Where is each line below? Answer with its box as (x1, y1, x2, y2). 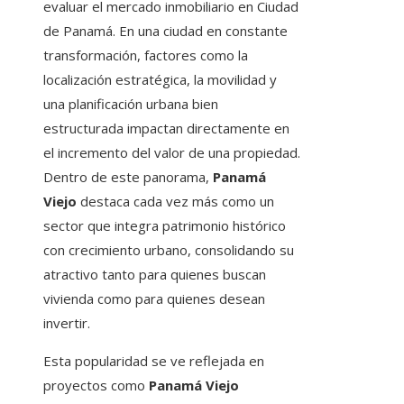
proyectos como (43, 376, 149, 395)
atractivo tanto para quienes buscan (43, 265, 266, 284)
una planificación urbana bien (43, 95, 218, 114)
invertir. (43, 314, 90, 333)
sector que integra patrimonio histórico (43, 216, 286, 235)
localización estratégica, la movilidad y (43, 70, 277, 89)
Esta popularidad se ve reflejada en (43, 352, 264, 371)
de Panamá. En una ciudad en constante (43, 22, 288, 41)
